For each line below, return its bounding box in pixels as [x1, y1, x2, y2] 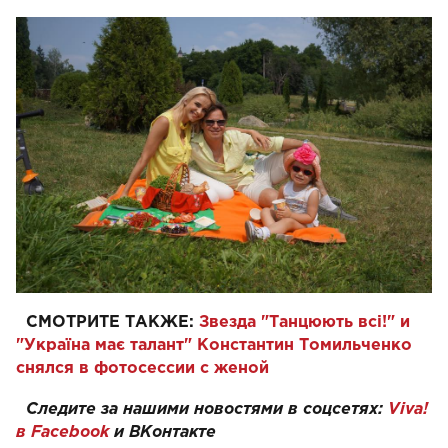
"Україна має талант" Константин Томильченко [16, 337, 412, 353]
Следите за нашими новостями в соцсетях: [26, 401, 388, 417]
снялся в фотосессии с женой [16, 360, 269, 376]
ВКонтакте [129, 424, 216, 440]
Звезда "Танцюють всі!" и [199, 314, 410, 330]
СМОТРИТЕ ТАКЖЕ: [26, 314, 194, 330]
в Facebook [16, 424, 109, 440]
